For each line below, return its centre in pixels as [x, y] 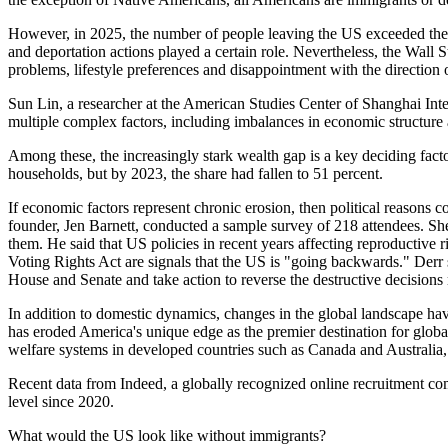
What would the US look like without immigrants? [167, 435]
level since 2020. [61, 401]
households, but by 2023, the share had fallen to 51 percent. [195, 173]
